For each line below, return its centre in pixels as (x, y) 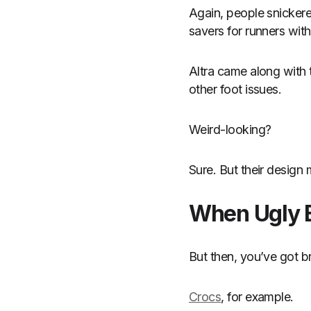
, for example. (257, 297)
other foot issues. (235, 89)
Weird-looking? (230, 129)
